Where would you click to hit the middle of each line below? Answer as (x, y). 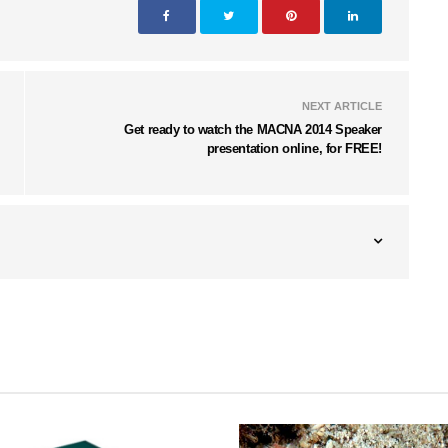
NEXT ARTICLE (342, 106)
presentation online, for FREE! (294, 149)
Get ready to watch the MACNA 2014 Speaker (253, 130)
